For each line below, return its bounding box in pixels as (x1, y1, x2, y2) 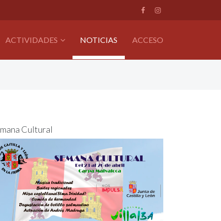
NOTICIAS (80, 35, 117, 44)
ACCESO (132, 35, 163, 44)
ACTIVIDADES (5, 35, 58, 44)
